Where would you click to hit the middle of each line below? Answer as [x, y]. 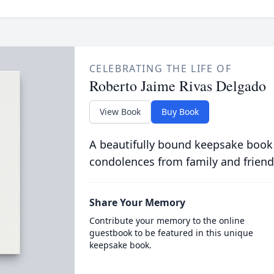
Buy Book [180, 112]
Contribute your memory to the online [167, 220]
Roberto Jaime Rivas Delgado [177, 86]
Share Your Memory [137, 202]
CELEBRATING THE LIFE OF [160, 68]
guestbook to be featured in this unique [171, 233]
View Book [120, 112]
